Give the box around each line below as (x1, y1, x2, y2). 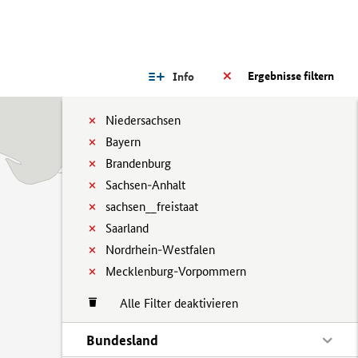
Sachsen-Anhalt (105, 177, 185, 193)
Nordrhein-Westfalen (105, 242, 215, 257)
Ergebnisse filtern (248, 69, 334, 83)
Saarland (105, 221, 149, 236)
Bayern (105, 134, 141, 149)
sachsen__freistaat (105, 199, 198, 214)
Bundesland (86, 332, 158, 348)
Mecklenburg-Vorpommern (105, 264, 246, 279)
